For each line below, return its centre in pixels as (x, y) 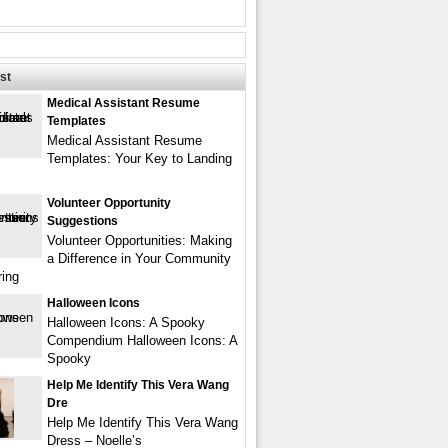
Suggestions (82, 221)
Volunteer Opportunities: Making (139, 240)
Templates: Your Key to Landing (139, 158)
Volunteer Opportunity (109, 203)
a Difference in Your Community (139, 258)
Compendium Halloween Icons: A (142, 340)
